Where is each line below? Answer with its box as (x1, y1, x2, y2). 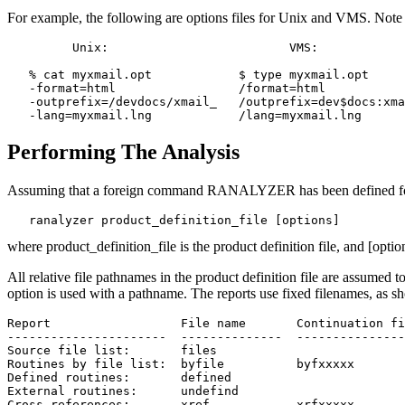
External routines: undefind (7, 383, 137, 398)
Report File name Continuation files (7, 316, 51, 330)
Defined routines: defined (7, 370, 231, 384)
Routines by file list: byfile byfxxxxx (7, 356, 224, 371)
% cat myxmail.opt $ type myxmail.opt (7, 67, 369, 81)
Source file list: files (7, 343, 217, 357)
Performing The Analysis (7, 139, 240, 164)
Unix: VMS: (7, 40, 318, 54)
